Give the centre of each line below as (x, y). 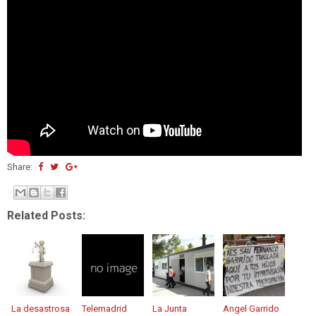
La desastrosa (41, 309)
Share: (21, 166)
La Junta (170, 309)
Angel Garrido (251, 309)
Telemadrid (104, 309)
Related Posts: (46, 216)
